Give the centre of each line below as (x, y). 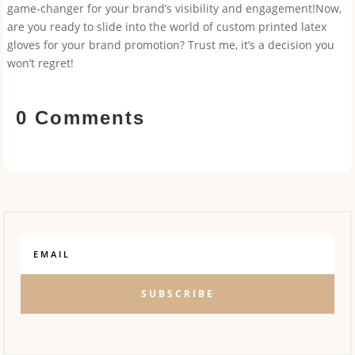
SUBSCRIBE (177, 293)
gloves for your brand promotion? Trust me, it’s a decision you (170, 45)
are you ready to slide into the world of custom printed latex (166, 27)
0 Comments (81, 118)
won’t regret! (40, 63)
